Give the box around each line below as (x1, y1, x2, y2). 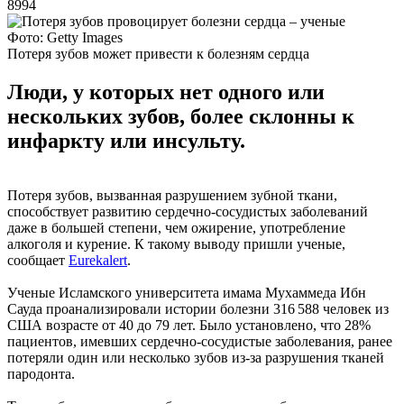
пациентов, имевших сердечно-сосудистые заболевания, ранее (7, 333, 392, 349)
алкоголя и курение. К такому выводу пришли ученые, (7, 235, 345, 252)
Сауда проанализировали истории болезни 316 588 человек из (7, 300, 389, 317)
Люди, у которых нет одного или (7, 79, 325, 104)
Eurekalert (69, 252, 127, 268)
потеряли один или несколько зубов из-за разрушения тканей (7, 349, 384, 365)
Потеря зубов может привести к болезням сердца (7, 45, 309, 61)
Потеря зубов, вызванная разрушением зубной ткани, (7, 187, 337, 203)
